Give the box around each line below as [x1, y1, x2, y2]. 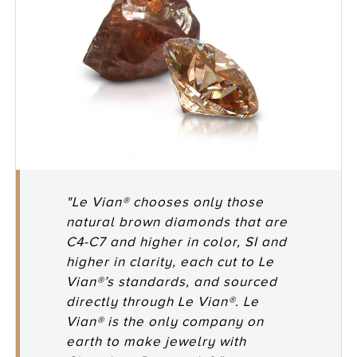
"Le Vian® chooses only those [66, 194, 265, 210]
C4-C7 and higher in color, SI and [66, 233, 288, 249]
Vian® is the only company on [66, 313, 265, 329]
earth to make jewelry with [66, 333, 247, 349]
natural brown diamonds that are [66, 214, 288, 229]
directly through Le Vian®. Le [66, 293, 260, 309]
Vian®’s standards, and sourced [66, 273, 278, 289]
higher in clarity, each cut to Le [66, 253, 275, 269]
